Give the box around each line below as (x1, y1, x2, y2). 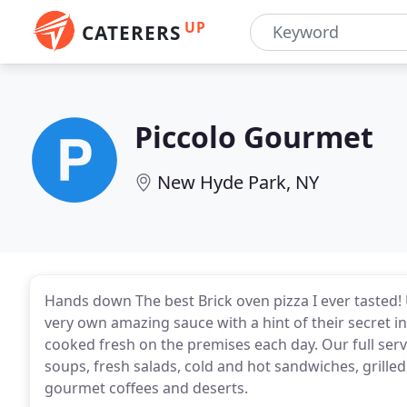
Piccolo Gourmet (134, 117, 373, 156)
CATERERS (82, 20, 181, 45)
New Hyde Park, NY (157, 170, 319, 194)
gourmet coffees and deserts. (45, 378, 248, 398)
